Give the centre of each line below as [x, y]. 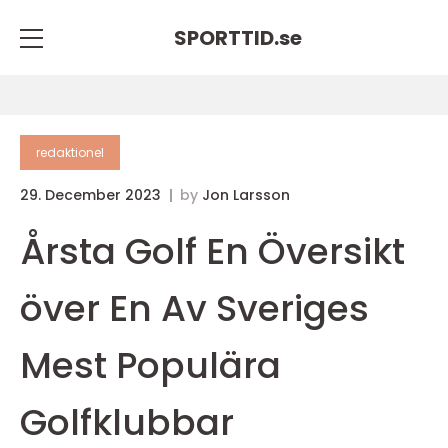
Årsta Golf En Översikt [212, 251]
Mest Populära [150, 365]
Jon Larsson [246, 195]
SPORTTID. [226, 37]
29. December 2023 [92, 195]
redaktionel [70, 152]
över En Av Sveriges [194, 308]
